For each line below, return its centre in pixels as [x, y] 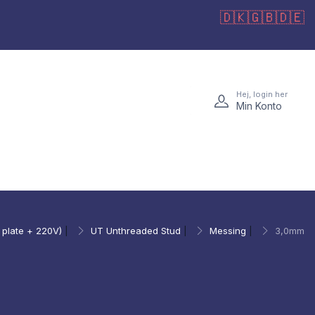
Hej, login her [262, 94]
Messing [228, 231]
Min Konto [259, 105]
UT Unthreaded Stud [136, 231]
